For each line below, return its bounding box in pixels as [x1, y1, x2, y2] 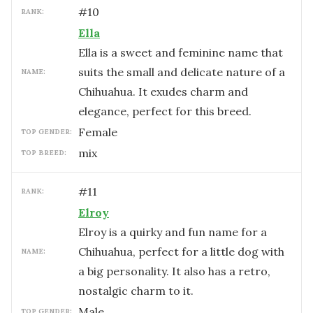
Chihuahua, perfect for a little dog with [78, 245, 284, 259]
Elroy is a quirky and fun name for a [78, 225, 267, 239]
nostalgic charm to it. [78, 284, 194, 298]
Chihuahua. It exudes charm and [78, 85, 248, 99]
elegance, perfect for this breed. [78, 104, 252, 118]
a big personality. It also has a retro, [78, 264, 270, 278]
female [85, 125, 117, 139]
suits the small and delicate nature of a [78, 65, 285, 79]
